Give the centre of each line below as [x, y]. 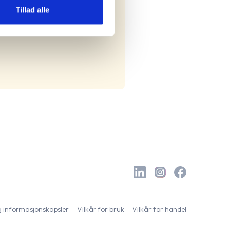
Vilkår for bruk [101, 209]
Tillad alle [32, 10]
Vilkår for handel [159, 209]
